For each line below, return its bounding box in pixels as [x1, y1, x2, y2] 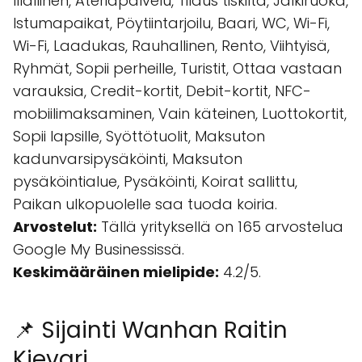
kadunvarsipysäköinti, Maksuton [13, 149, 242, 169]
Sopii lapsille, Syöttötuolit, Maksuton [13, 126, 265, 146]
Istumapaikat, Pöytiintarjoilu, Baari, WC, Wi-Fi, [13, 13, 330, 33]
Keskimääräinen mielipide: [13, 262, 219, 282]
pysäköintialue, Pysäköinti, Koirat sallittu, [13, 171, 297, 192]
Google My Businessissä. [13, 239, 184, 259]
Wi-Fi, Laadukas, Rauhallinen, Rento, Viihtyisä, [13, 36, 330, 56]
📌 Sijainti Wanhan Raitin [13, 314, 288, 346]
